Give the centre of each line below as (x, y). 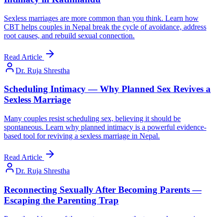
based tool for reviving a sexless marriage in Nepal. (82, 136)
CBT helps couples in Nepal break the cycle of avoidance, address (105, 27)
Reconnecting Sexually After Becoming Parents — (103, 189)
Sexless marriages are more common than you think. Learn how (101, 18)
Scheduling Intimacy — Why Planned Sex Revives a (107, 89)
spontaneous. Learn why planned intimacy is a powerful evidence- (105, 127)
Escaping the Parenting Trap (61, 200)
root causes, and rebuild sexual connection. (69, 35)
